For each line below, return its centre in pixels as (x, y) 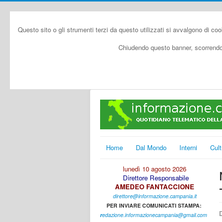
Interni (188, 147)
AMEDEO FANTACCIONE (155, 187)
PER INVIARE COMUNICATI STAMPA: (155, 205)
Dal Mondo (151, 147)
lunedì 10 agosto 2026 (155, 169)
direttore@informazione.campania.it (155, 196)
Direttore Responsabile (156, 178)
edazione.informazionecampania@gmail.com (155, 215)
